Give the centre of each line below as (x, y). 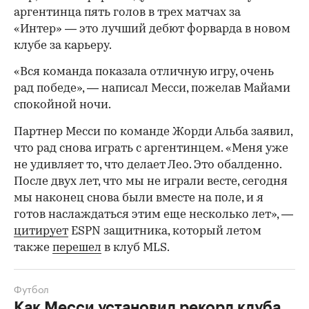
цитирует (41, 231)
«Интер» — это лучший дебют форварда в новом (152, 29)
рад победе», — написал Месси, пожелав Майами (152, 88)
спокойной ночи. (62, 105)
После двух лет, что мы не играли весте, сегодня (151, 181)
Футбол (31, 288)
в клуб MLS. (136, 248)
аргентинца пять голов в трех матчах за (127, 12)
